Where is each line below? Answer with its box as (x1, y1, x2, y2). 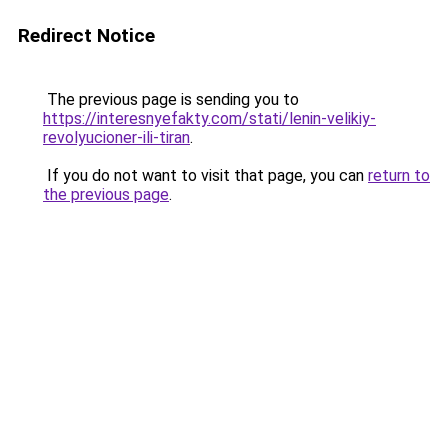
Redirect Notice (18, 24, 155, 47)
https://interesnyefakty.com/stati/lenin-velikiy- (43, 109, 376, 128)
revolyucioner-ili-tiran (43, 128, 190, 147)
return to (368, 166, 430, 185)
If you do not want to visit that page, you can (43, 166, 368, 185)
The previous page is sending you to (43, 90, 299, 109)
